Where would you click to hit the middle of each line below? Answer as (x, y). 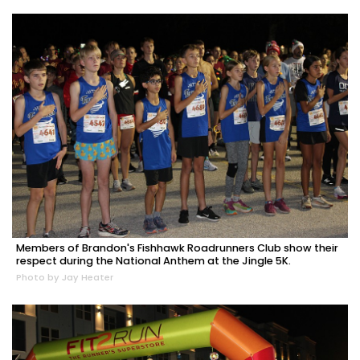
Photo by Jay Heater (65, 277)
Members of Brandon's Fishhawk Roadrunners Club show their (177, 247)
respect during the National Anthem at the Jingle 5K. (153, 260)
